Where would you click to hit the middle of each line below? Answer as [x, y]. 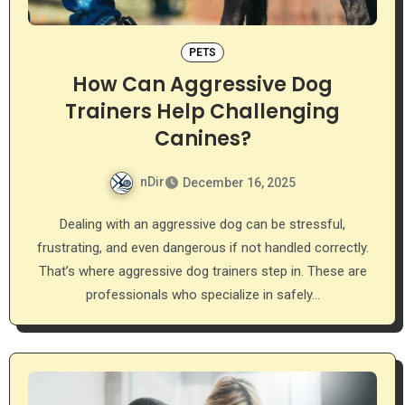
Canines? [202, 138]
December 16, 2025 [239, 182]
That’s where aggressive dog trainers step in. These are [202, 271]
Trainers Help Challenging [202, 111]
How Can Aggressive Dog [202, 84]
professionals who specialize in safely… [202, 294]
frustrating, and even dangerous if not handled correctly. [202, 247]
